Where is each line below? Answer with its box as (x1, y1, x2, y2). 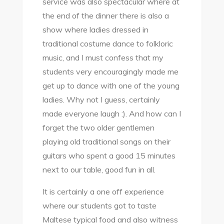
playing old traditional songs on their (42, 136, 170, 146)
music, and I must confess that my (42, 52, 163, 62)
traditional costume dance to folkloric (42, 38, 173, 48)
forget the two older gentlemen (42, 122, 154, 132)
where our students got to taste (42, 200, 156, 210)
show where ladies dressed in (42, 24, 148, 34)
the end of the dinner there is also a (42, 10, 169, 20)
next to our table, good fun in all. (42, 164, 155, 174)
